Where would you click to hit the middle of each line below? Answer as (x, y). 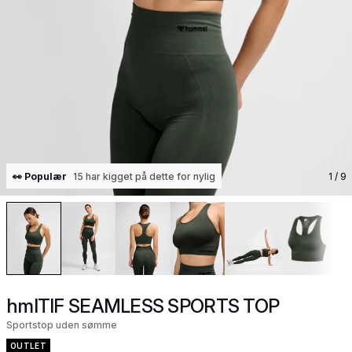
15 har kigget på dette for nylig (144, 176)
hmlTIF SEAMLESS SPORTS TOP (143, 306)
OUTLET (28, 345)
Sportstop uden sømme (62, 324)
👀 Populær (40, 176)
